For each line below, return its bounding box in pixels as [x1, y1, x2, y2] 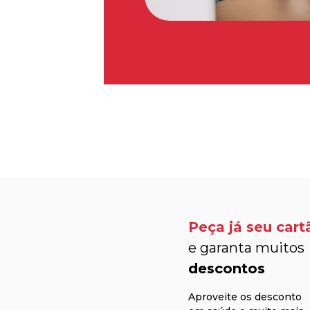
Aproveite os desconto [188, 290, 302, 303]
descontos [188, 259, 265, 277]
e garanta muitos [188, 239, 304, 256]
